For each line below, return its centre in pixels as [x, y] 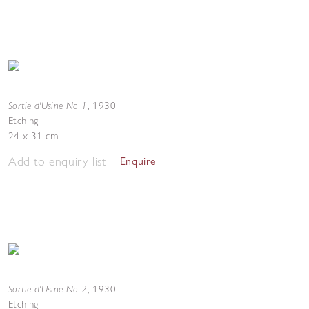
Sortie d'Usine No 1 [48, 105]
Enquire [138, 161]
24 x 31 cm [33, 136]
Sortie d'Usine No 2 [48, 289]
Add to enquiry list [57, 161]
